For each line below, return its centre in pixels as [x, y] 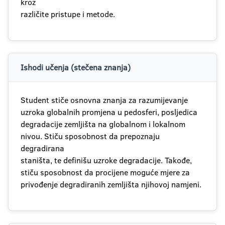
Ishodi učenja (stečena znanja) [76, 67]
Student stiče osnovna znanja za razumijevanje [104, 100]
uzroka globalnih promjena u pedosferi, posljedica [109, 112]
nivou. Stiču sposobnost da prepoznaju [90, 136]
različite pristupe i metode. [68, 14]
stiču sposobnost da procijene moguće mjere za [105, 172]
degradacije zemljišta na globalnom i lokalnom [103, 124]
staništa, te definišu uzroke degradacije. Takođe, [106, 160]
